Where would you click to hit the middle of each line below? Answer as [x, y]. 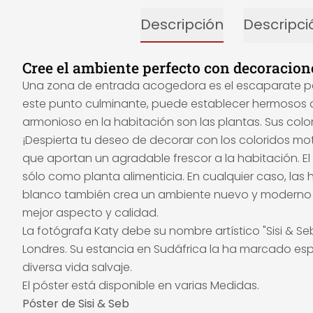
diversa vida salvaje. [77, 267]
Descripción [182, 24]
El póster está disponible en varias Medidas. [141, 285]
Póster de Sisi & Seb [76, 304]
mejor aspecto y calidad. [90, 213]
